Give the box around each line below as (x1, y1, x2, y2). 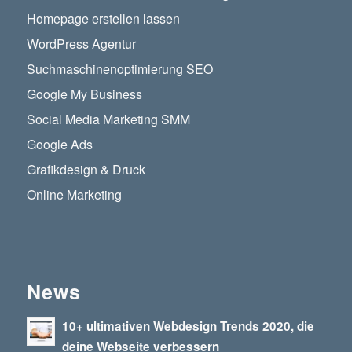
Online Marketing (26, 185, 122, 203)
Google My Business (26, 84, 142, 103)
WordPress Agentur (26, 34, 136, 53)
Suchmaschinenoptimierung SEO (26, 59, 213, 78)
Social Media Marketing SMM (26, 109, 190, 128)
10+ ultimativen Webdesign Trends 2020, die (61, 317, 314, 335)
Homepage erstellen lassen (26, 9, 180, 27)
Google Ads (26, 134, 93, 153)
